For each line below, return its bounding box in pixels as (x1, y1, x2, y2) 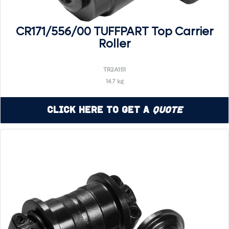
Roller (98, 37, 131, 52)
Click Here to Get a (47, 104, 152, 116)
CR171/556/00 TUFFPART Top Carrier (15, 25, 214, 39)
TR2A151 (103, 65, 126, 74)
